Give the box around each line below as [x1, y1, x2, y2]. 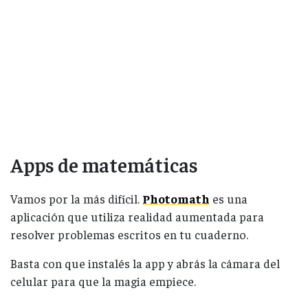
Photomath [142, 190, 210, 206]
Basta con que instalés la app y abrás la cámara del [10, 255, 280, 271]
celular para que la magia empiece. [10, 273, 196, 289]
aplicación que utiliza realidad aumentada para [10, 208, 264, 224]
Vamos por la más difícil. [10, 190, 142, 206]
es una [210, 190, 247, 206]
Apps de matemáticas [10, 151, 198, 177]
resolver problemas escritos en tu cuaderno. [10, 226, 248, 242]
